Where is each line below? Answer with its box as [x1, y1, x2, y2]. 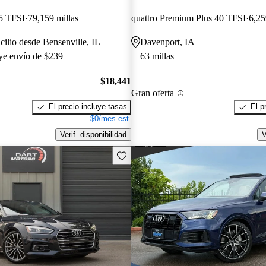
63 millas [140, 50, 174, 61]
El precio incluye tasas [48, 102, 127, 112]
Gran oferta [131, 88, 174, 99]
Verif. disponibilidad [59, 130, 126, 140]
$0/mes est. [90, 114, 131, 123]
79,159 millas [28, 12, 78, 23]
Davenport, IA [140, 36, 195, 47]
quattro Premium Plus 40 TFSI [131, 12, 246, 23]
